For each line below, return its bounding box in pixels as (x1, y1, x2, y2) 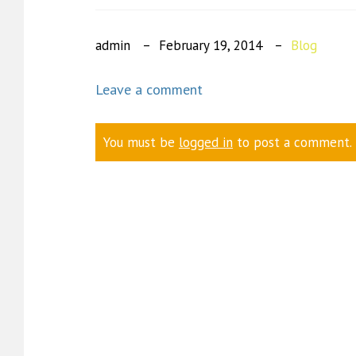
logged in (179, 133, 233, 151)
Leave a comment (95, 80, 203, 99)
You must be (103, 133, 179, 151)
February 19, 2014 (159, 37, 262, 54)
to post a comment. (233, 133, 352, 151)
